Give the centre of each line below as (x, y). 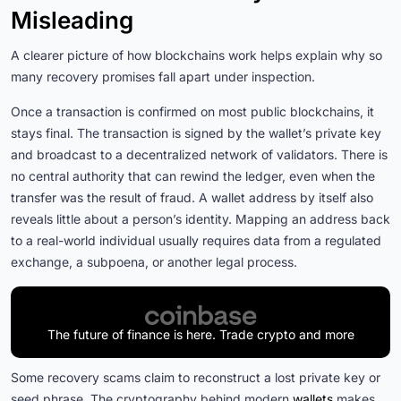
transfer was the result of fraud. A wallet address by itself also (192, 198)
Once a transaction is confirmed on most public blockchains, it (192, 112)
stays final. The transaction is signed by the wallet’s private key (196, 133)
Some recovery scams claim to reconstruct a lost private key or (196, 378)
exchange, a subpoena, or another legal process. (154, 262)
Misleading (72, 21)
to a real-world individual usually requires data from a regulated (196, 241)
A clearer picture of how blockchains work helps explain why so (196, 55)
